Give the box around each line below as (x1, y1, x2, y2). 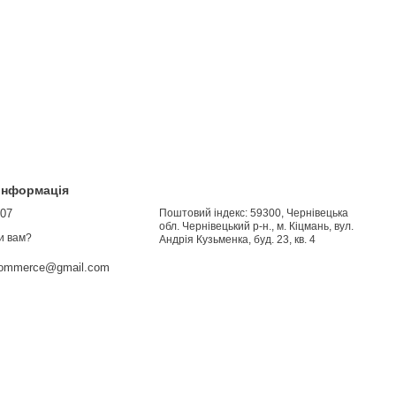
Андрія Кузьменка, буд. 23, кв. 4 (159, 233, 316, 247)
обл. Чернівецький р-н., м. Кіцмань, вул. (159, 220, 354, 233)
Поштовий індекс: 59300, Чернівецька (159, 207, 349, 220)
